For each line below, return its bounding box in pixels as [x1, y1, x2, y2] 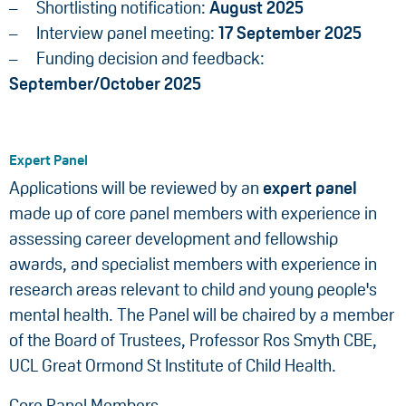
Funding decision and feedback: [36, 49, 265, 69]
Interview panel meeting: [36, 24, 218, 43]
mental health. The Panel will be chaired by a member [9, 305, 394, 325]
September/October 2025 [9, 74, 201, 94]
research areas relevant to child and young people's [9, 280, 377, 300]
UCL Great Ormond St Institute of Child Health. [9, 356, 336, 376]
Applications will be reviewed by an [9, 179, 263, 198]
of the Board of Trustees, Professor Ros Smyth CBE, [9, 331, 377, 351]
